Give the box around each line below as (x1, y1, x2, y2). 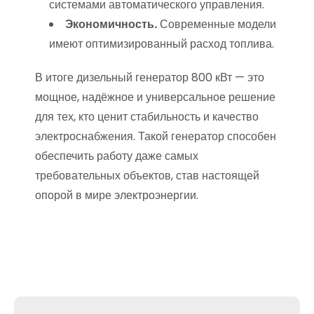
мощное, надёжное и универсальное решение (35, 89, 275, 105)
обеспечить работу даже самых (35, 148, 198, 164)
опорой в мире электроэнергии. (35, 187, 198, 203)
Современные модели (157, 16, 276, 32)
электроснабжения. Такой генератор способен (35, 128, 276, 144)
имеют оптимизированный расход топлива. (49, 36, 274, 52)
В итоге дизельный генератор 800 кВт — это (35, 69, 264, 86)
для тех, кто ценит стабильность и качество (35, 109, 259, 125)
